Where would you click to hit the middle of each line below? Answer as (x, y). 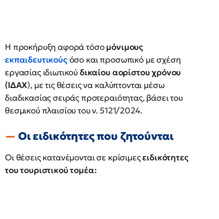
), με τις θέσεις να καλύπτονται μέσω (96, 85)
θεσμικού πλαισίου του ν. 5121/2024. (74, 110)
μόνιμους (125, 47)
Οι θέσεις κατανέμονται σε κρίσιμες (74, 157)
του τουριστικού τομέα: (51, 170)
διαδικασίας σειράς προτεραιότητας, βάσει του (94, 98)
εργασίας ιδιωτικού (42, 72)
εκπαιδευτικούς (36, 60)
